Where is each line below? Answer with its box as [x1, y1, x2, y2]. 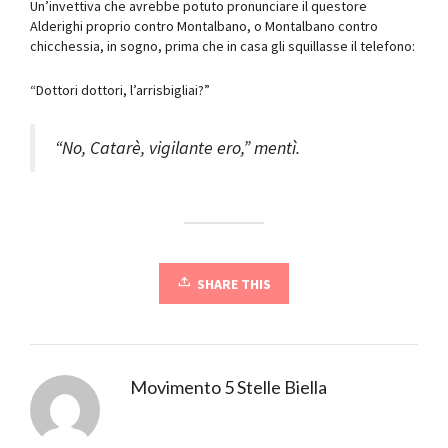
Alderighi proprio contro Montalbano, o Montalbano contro [30, 16, 378, 35]
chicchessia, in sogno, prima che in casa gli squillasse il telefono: [30, 36, 415, 55]
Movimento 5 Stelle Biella [130, 375, 327, 398]
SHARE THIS [197, 274, 271, 293]
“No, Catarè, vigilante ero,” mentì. [55, 135, 300, 159]
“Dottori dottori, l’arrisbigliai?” [30, 80, 210, 99]
